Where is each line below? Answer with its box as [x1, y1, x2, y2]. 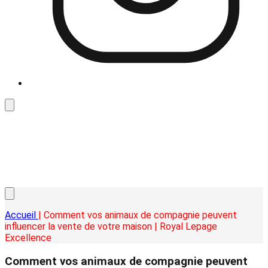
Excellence [5, 232, 51, 243]
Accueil [5, 209, 38, 221]
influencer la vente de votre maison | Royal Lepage [5, 221, 217, 232]
